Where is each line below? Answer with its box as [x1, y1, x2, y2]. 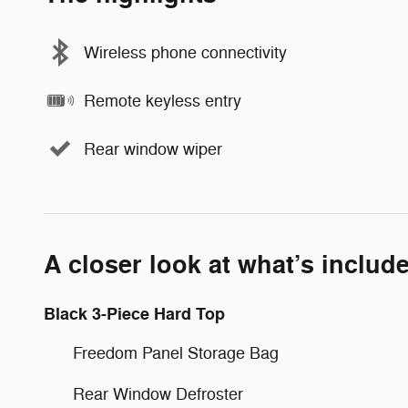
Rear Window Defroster [73, 384, 243, 405]
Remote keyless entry [84, 90, 241, 111]
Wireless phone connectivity [84, 42, 287, 63]
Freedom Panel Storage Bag [73, 343, 279, 364]
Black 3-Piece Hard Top [44, 303, 225, 326]
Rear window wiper [84, 138, 222, 159]
